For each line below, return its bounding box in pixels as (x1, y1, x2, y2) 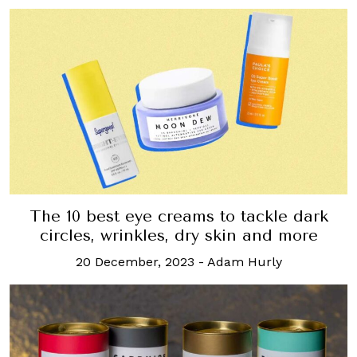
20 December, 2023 (75, 253, 194, 269)
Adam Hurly (206, 253, 282, 269)
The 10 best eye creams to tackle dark (29, 206, 328, 226)
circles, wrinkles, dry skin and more (39, 226, 318, 245)
